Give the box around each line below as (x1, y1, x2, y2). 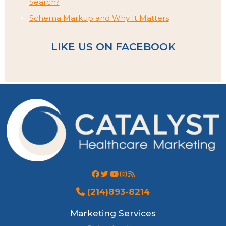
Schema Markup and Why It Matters (29, 13, 169, 23)
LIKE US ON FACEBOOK (50, 41, 176, 53)
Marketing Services (70, 208, 156, 219)
